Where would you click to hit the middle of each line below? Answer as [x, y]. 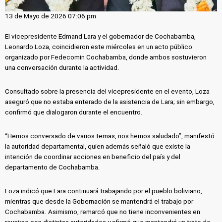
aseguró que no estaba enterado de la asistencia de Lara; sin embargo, [110, 102]
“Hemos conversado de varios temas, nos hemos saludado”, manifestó [110, 136]
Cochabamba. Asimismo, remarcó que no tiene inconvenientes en [103, 212]
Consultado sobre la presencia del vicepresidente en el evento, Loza [108, 91]
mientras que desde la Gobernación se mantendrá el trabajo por [99, 201]
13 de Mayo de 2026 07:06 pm [51, 16]
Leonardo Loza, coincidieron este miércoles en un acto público [99, 47]
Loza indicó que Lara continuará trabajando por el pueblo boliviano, [104, 191]
